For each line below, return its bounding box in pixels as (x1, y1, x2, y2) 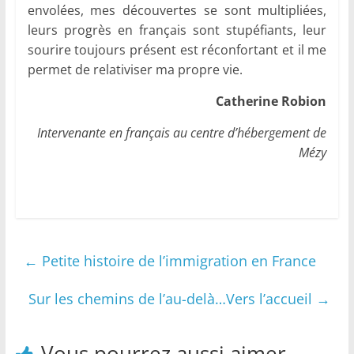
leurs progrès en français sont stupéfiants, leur (27, 21, 327, 40)
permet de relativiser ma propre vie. (27, 61, 243, 79)
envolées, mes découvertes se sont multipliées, (27, 2, 327, 20)
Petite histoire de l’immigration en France (37, 251, 316, 271)
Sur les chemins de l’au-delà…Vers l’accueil (28, 289, 317, 309)
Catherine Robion (216, 92, 327, 111)
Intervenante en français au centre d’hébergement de (37, 124, 327, 142)
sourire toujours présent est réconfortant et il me (27, 41, 327, 59)
